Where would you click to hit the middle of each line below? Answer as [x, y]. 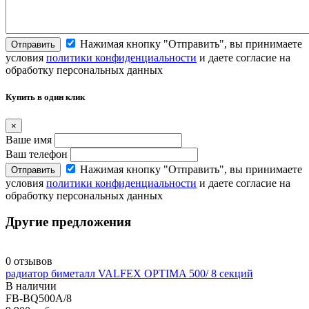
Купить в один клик [45, 97]
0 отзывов [29, 261]
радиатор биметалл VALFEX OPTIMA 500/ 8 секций [129, 273]
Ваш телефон [38, 154]
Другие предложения [68, 222]
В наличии [31, 286]
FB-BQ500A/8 [39, 298]
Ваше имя [30, 139]
